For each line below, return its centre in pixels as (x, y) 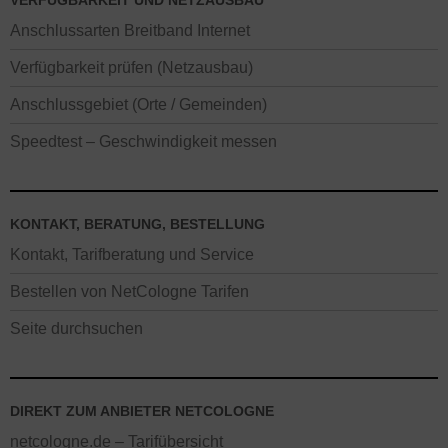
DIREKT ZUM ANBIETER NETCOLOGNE (142, 411)
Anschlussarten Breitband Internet (130, 30)
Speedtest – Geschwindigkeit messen (143, 141)
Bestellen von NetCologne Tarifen (129, 291)
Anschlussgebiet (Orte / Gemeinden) (138, 104)
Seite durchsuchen (76, 328)
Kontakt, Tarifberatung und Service (132, 254)
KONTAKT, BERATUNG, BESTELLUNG (137, 224)
